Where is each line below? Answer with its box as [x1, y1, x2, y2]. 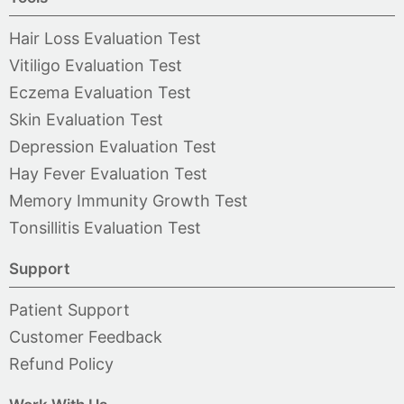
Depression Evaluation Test [9, 136, 216, 156]
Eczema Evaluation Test [9, 82, 191, 102]
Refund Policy [9, 353, 114, 373]
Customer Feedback [9, 326, 162, 346]
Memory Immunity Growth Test [9, 190, 248, 210]
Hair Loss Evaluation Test [9, 28, 201, 48]
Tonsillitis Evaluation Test [9, 217, 201, 237]
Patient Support [9, 299, 130, 319]
